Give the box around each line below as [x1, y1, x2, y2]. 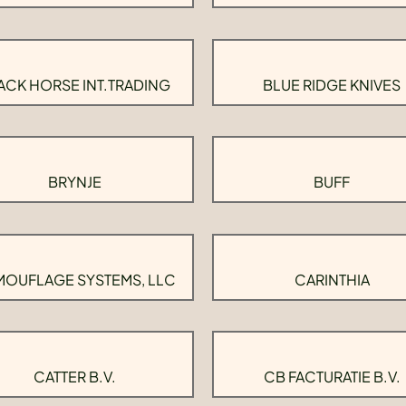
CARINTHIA [294, 269, 370, 289]
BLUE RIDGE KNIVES [263, 74, 401, 94]
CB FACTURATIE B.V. [263, 367, 401, 386]
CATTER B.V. [33, 367, 116, 386]
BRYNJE [47, 172, 101, 191]
